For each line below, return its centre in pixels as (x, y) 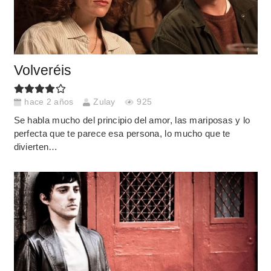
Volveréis (42, 70)
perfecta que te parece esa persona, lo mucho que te (122, 133)
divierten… (36, 146)
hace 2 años (49, 102)
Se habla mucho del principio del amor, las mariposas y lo (132, 120)
